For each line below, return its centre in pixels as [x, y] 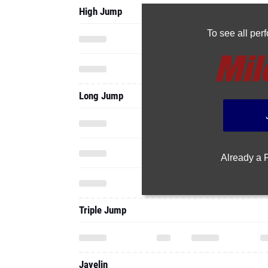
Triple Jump [103, 144]
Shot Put [96, 252]
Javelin [93, 198]
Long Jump [101, 29]
